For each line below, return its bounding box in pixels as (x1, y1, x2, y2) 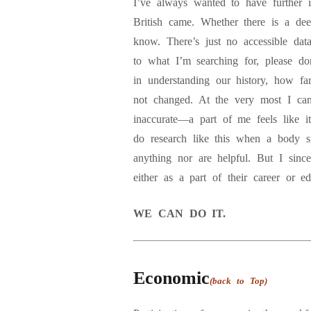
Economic (133, 268, 210, 288)
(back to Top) (210, 276, 267, 286)
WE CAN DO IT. (133, 208, 226, 219)
